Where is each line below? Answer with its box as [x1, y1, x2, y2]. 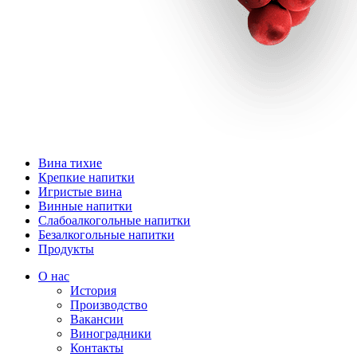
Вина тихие [38, 156, 102, 170]
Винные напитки [38, 199, 132, 213]
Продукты [38, 242, 94, 256]
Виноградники [70, 327, 151, 340]
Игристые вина [38, 185, 122, 198]
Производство [70, 298, 147, 312]
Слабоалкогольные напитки [38, 214, 190, 227]
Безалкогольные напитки [38, 228, 175, 241]
